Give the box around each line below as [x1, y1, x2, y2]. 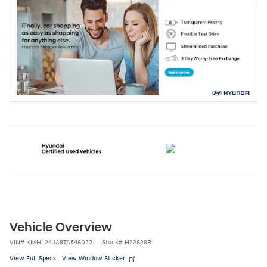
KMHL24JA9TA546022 [26, 238, 92, 246]
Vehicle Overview [10, 219, 112, 235]
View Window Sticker [62, 254, 125, 262]
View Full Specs [10, 254, 56, 262]
